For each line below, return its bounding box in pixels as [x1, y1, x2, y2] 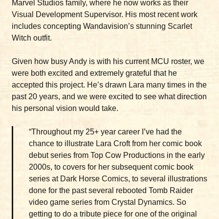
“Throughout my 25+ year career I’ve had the [29, 128, 182, 136]
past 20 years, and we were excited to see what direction [12, 92, 207, 101]
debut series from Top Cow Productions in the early [29, 151, 205, 159]
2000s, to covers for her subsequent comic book [29, 163, 194, 171]
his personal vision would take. [12, 104, 118, 112]
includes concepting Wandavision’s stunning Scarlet [12, 22, 192, 30]
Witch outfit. [12, 34, 52, 42]
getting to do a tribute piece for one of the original [29, 210, 197, 218]
